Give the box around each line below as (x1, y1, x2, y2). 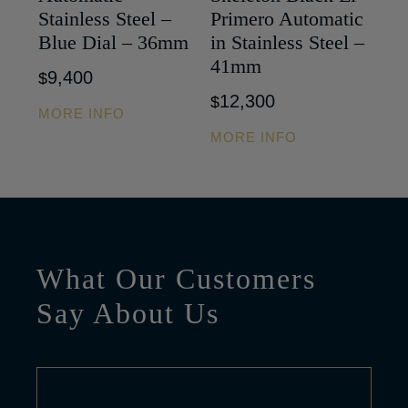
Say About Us (36, 297, 220, 331)
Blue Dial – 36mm (38, 31, 189, 55)
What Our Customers (36, 262, 317, 296)
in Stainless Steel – (210, 31, 365, 55)
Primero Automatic (210, 7, 364, 31)
